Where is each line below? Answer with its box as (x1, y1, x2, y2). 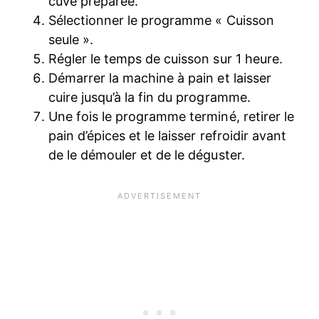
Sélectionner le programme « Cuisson (48, 13, 274, 28)
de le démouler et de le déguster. (48, 147, 245, 163)
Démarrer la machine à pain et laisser (48, 70, 271, 86)
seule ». (48, 32, 94, 48)
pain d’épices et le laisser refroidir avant (48, 128, 286, 144)
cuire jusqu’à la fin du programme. (48, 90, 251, 105)
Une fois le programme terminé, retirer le (48, 109, 294, 125)
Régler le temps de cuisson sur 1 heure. (48, 51, 283, 67)
